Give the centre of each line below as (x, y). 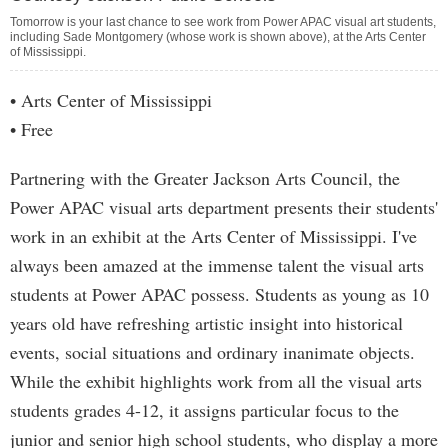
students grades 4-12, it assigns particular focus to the (204, 410)
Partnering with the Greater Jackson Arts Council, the (205, 178)
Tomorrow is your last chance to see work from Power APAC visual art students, (223, 22)
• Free (31, 129)
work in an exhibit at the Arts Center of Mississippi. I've (213, 236)
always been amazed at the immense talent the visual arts (217, 265)
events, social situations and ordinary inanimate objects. (212, 352)
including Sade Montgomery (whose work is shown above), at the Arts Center (218, 37)
